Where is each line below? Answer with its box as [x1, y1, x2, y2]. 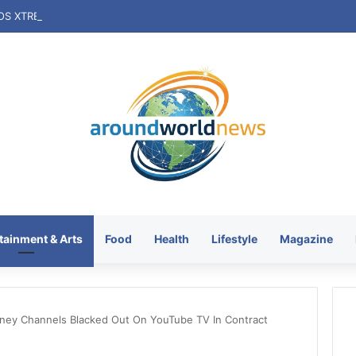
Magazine [280, 231, 333, 246]
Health [154, 231, 189, 246]
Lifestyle [211, 231, 257, 246]
